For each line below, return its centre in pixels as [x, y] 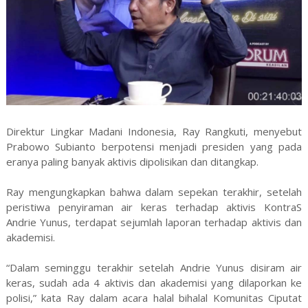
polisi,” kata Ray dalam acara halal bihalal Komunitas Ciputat [154, 297]
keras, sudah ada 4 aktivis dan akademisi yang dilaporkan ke [154, 282]
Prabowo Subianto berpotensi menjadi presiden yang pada [154, 146]
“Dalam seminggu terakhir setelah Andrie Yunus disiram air [154, 267]
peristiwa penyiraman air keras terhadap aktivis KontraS [154, 207]
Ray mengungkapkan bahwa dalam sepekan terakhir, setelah [154, 191]
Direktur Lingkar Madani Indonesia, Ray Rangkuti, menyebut [154, 131]
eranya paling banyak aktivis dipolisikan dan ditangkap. [132, 161]
